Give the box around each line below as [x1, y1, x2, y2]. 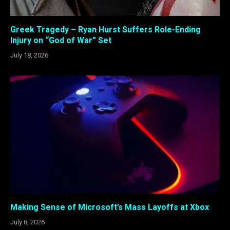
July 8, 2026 [10, 218, 45, 226]
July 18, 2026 [10, 51, 48, 60]
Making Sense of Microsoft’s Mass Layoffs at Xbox [10, 202, 209, 212]
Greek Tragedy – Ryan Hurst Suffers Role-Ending [10, 25, 201, 35]
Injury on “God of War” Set [10, 35, 111, 46]
